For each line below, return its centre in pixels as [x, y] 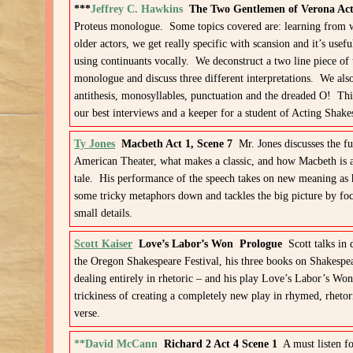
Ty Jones [95, 144]
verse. [87, 313]
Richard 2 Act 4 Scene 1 [221, 344]
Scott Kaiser [104, 244]
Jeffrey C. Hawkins [137, 9]
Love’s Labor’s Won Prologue [211, 244]
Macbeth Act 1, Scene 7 [177, 144]
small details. [104, 213]
